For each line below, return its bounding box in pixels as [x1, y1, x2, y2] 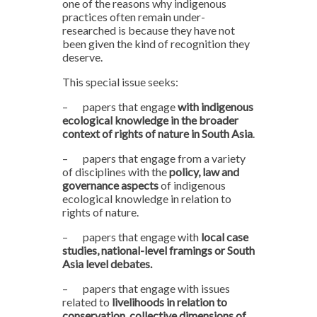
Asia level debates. [62, 257, 152, 270]
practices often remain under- [62, 10, 205, 23]
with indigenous [178, 100, 253, 113]
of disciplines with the [62, 165, 169, 178]
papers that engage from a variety [83, 151, 246, 165]
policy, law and [169, 165, 239, 178]
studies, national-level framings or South [62, 243, 255, 257]
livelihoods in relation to [110, 295, 227, 309]
